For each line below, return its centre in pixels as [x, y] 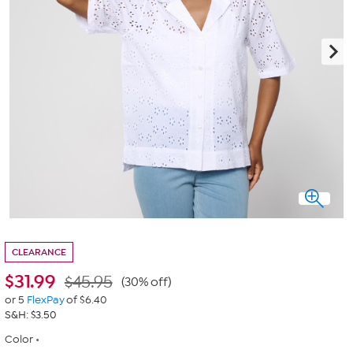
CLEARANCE [39, 252]
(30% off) [146, 282]
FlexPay [45, 300]
